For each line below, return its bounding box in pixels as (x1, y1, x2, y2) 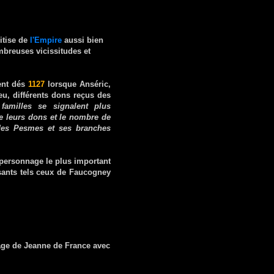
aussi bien (62, 35, 103, 45)
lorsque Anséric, (45, 79, 111, 89)
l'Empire (30, 35, 62, 45)
